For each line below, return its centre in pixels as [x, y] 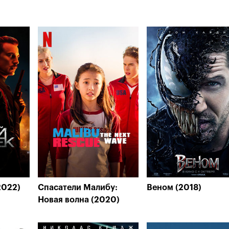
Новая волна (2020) [79, 200]
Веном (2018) [174, 188]
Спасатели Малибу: [78, 188]
